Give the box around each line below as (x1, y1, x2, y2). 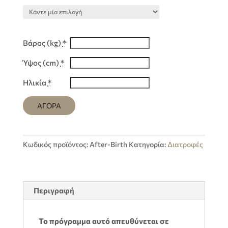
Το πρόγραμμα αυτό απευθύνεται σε (38, 216, 169, 226)
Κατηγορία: (128, 140, 167, 149)
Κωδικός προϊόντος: (22, 140, 90, 149)
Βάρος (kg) (22, 38, 63, 48)
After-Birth (89, 140, 127, 149)
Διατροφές (167, 140, 203, 149)
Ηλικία (22, 78, 48, 88)
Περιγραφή (33, 186, 74, 195)
